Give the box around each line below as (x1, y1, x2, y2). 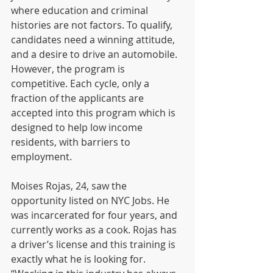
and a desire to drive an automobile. (11, 48, 182, 61)
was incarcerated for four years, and (11, 208, 180, 222)
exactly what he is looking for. (11, 252, 148, 266)
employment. (11, 150, 72, 163)
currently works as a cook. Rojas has (11, 223, 179, 236)
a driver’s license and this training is (11, 238, 178, 251)
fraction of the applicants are (11, 91, 146, 105)
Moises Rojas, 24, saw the (11, 179, 129, 193)
